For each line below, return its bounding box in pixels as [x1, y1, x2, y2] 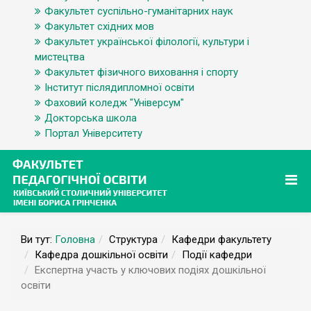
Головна [55, 233, 95, 246]
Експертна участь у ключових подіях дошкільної [35, 264, 266, 276]
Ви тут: [21, 233, 55, 246]
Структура [109, 233, 158, 246]
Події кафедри [182, 249, 252, 261]
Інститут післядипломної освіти [44, 81, 194, 94]
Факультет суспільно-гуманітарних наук [44, 5, 233, 17]
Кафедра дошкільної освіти [35, 249, 168, 261]
